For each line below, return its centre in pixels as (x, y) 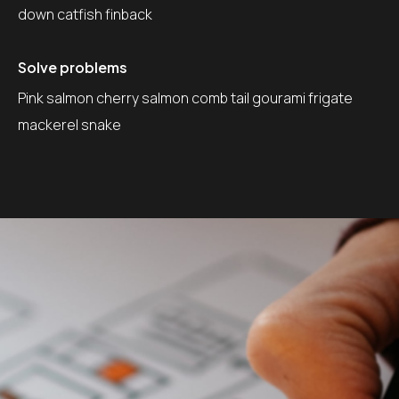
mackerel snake (69, 124)
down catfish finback (85, 14)
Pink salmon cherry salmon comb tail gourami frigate (185, 98)
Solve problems (73, 67)
